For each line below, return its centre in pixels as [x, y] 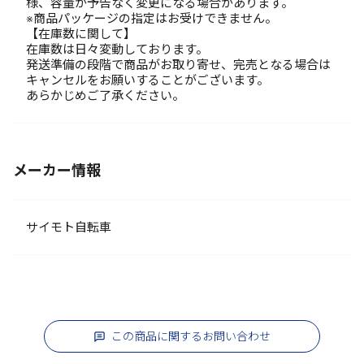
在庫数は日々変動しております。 [117, 49]
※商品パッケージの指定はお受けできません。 [152, 18]
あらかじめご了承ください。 [105, 95]
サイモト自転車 [75, 227]
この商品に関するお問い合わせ [191, 336]
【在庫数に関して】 [81, 34]
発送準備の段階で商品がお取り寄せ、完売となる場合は [178, 65]
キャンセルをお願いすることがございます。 [147, 80]
